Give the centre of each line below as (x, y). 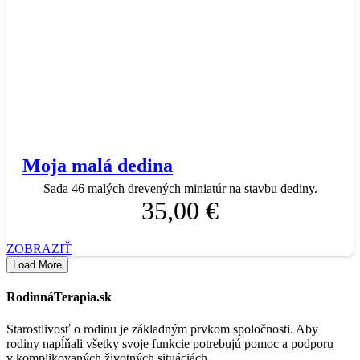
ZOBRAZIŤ (39, 249)
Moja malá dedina (98, 165)
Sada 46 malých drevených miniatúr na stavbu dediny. (180, 189)
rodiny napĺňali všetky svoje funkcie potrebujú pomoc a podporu (172, 343)
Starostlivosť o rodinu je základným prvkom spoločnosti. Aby (162, 329)
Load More (37, 265)
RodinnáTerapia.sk (59, 297)
